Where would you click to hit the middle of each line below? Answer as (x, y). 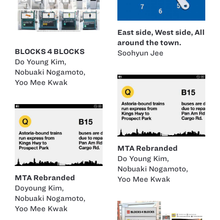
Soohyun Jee (140, 53)
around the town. (149, 43)
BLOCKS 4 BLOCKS (50, 52)
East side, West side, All (161, 33)
